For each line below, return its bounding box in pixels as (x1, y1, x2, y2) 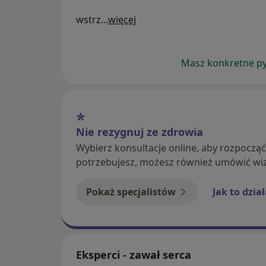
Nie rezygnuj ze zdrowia (76, 124, 203, 139)
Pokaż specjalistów (86, 185, 176, 198)
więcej (108, 13, 136, 27)
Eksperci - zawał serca (76, 248, 191, 262)
